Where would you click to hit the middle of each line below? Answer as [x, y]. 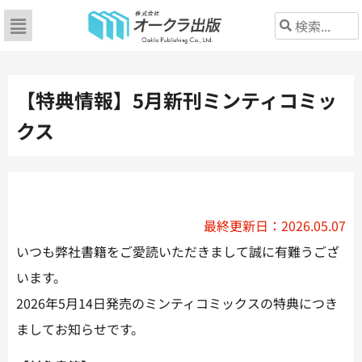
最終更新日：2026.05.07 [275, 225]
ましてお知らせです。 [80, 329]
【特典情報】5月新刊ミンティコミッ [177, 100]
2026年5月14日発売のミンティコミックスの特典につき [177, 303]
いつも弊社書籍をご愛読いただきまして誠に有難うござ [178, 251]
